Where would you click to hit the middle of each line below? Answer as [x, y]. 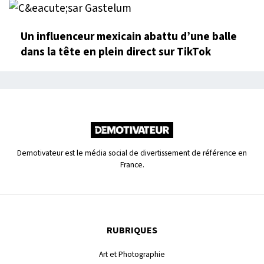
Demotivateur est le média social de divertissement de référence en [132, 153]
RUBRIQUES [132, 230]
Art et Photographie [132, 254]
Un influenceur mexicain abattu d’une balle [129, 36]
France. [132, 164]
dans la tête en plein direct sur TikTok [116, 52]
